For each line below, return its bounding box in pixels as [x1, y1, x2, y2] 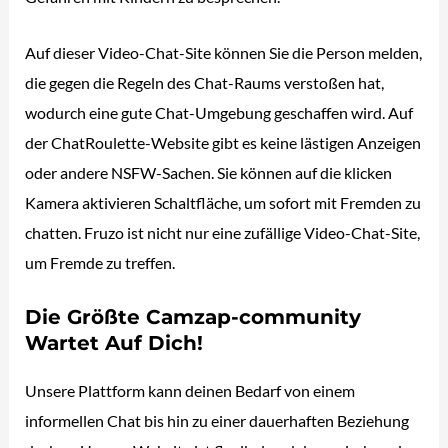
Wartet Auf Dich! [25, 331, 204, 356]
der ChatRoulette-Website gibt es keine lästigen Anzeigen [25, 132, 422, 152]
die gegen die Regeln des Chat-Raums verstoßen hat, [25, 72, 385, 92]
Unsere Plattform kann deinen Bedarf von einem [25, 381, 356, 401]
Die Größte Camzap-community [25, 305, 362, 330]
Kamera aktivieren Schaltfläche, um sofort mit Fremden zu [25, 192, 422, 212]
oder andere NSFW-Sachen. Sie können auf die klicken [25, 162, 393, 182]
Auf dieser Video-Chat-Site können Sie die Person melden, [25, 42, 423, 62]
